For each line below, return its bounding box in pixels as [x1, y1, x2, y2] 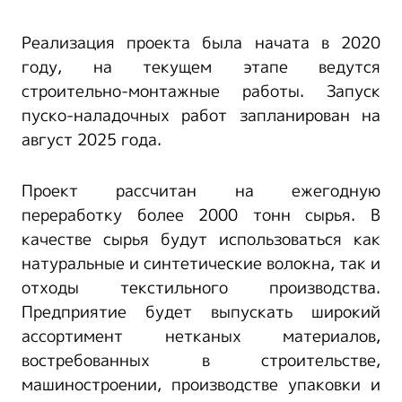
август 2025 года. [22, 128, 162, 153]
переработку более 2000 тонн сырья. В [22, 204, 380, 228]
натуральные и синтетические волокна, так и [22, 252, 380, 276]
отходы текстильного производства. [22, 276, 380, 301]
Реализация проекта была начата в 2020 [22, 31, 380, 56]
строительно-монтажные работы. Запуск [22, 80, 380, 104]
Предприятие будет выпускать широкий [22, 301, 380, 325]
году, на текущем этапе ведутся [22, 56, 380, 80]
